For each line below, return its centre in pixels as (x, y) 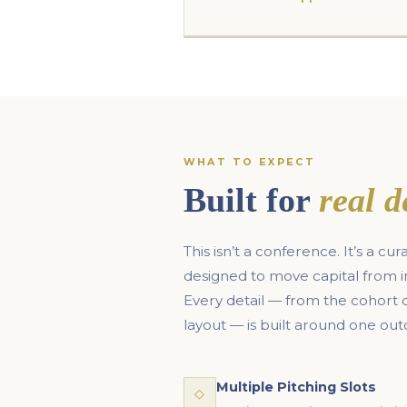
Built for (251, 200)
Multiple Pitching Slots (296, 387)
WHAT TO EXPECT (249, 162)
